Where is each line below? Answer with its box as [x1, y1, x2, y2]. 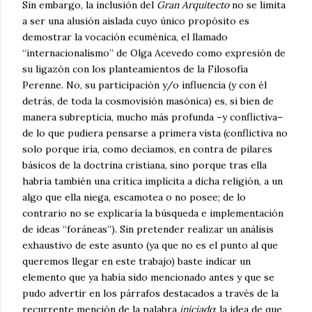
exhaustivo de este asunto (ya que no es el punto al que [22, 239, 278, 252]
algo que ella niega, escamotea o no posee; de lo [22, 191, 246, 204]
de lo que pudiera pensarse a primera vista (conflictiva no [22, 127, 288, 140]
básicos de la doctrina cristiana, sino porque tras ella [22, 159, 267, 172]
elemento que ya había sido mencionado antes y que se [22, 271, 274, 284]
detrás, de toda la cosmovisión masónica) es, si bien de [22, 95, 274, 108]
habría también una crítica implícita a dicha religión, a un [22, 175, 283, 188]
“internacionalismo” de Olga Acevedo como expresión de [22, 47, 286, 60]
